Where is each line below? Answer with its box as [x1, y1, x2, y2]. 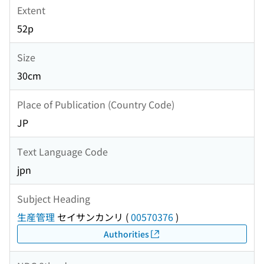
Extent [17, 2, 45, 17]
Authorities [103, 227, 149, 240]
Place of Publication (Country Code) [17, 97, 174, 111]
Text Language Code [17, 144, 108, 159]
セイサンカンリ [55, 210, 123, 225]
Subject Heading [17, 191, 90, 206]
